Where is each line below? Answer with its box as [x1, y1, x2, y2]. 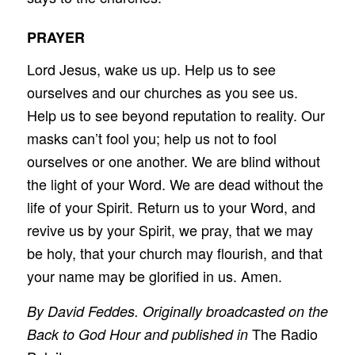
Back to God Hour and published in [26, 323, 252, 344]
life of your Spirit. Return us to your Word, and [26, 196, 315, 217]
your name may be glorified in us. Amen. [26, 265, 282, 286]
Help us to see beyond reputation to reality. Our [26, 104, 325, 125]
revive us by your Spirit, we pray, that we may [26, 219, 313, 240]
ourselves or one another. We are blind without [26, 150, 320, 171]
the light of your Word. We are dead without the [26, 173, 323, 194]
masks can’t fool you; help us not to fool [26, 127, 277, 148]
